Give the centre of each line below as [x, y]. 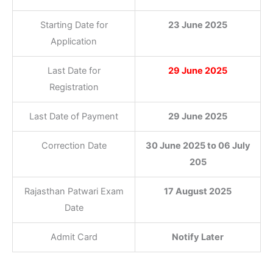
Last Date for [74, 71]
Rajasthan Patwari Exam [74, 192]
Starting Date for [74, 25]
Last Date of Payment [74, 117]
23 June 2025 [198, 25]
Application [74, 42]
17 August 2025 [198, 192]
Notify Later [198, 237]
